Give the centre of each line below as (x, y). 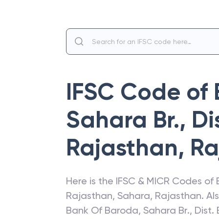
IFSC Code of (140, 92)
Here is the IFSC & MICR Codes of (141, 181)
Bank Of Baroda (102, 210)
